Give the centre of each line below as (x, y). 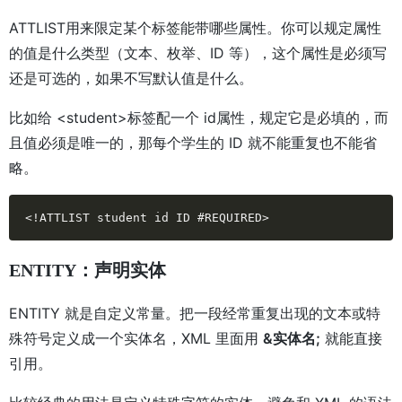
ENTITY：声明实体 (87, 271)
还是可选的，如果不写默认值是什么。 (131, 79)
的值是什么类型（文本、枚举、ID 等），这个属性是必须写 (198, 53)
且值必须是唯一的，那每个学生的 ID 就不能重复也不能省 (193, 143)
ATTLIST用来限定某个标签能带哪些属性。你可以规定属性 (195, 28)
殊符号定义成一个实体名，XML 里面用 (136, 339)
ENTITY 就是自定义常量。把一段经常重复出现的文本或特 (195, 314)
